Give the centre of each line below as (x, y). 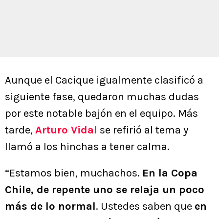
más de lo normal (50, 207)
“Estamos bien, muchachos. (74, 173)
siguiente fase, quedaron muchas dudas (102, 97)
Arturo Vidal (66, 130)
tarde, (20, 130)
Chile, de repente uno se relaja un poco (105, 190)
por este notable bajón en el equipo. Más (101, 114)
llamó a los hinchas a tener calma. (87, 147)
